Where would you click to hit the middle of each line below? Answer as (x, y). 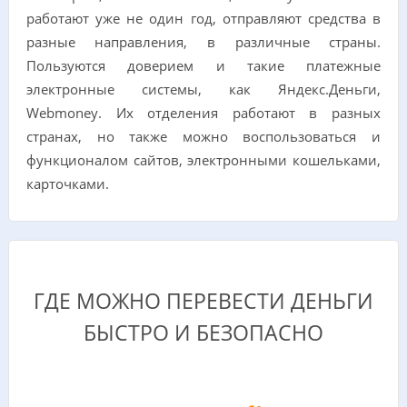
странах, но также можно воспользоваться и (203, 136)
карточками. (67, 184)
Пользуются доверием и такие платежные (203, 65)
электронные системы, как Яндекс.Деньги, (203, 89)
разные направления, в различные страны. (203, 42)
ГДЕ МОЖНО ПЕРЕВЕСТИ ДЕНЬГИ (203, 302)
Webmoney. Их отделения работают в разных (203, 113)
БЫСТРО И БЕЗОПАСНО (203, 333)
